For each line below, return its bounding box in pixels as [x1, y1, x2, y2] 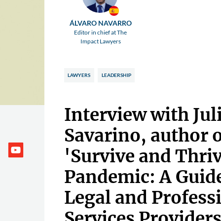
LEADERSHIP [101, 72, 131, 78]
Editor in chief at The [74, 28, 127, 36]
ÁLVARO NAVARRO [69, 18, 132, 27]
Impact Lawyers [80, 37, 121, 45]
